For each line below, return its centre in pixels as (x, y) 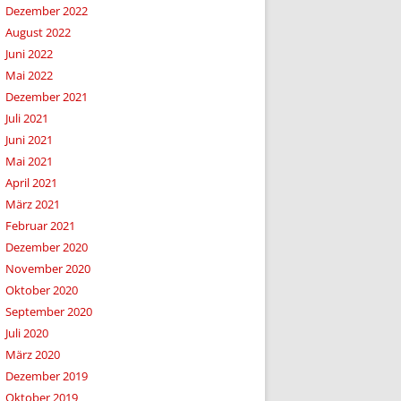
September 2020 (49, 311)
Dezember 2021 (47, 97)
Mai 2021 (29, 161)
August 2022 (38, 32)
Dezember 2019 (47, 376)
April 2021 (31, 183)
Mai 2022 (29, 75)
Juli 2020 (27, 333)
